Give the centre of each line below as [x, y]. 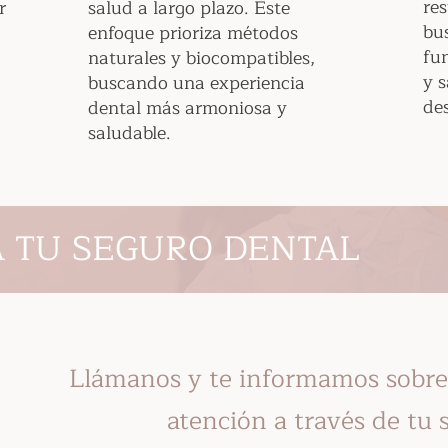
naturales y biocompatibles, [201, 58]
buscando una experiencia [196, 83]
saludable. [129, 133]
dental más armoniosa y [187, 108]
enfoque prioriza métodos [193, 33]
